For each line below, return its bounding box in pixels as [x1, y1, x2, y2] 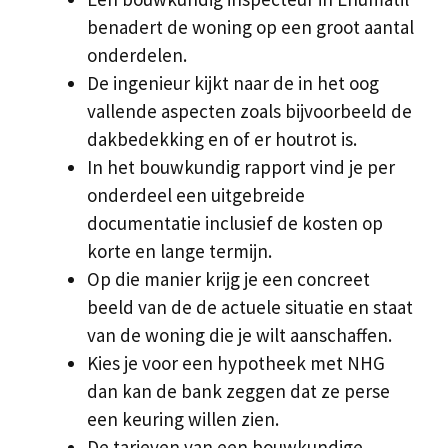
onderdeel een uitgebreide [87, 182, 305, 207]
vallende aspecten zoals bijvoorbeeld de [87, 98, 412, 123]
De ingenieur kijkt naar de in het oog [87, 70, 379, 95]
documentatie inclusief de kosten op [87, 210, 383, 235]
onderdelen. [87, 42, 187, 67]
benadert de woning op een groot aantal [87, 14, 414, 39]
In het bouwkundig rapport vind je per [87, 154, 395, 179]
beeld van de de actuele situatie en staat [87, 294, 413, 319]
